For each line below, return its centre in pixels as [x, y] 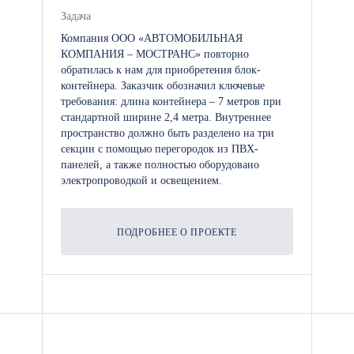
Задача [76, 16]
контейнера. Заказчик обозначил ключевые [163, 86]
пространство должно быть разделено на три [168, 133]
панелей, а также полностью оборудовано [160, 165]
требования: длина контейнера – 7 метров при [171, 102]
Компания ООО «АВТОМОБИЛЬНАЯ [152, 38]
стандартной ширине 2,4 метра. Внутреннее [166, 117]
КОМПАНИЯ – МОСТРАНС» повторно [155, 54]
